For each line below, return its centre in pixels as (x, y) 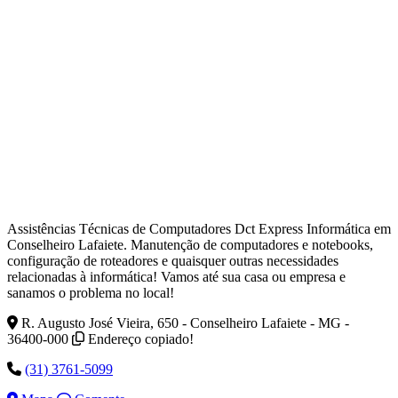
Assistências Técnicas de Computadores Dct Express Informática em (199, 228)
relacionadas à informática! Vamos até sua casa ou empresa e (176, 276)
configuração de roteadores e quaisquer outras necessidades (173, 260)
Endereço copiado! (141, 338)
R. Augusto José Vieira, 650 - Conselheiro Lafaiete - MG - (185, 322)
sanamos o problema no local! (91, 292)
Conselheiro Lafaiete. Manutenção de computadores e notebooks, (190, 244)
